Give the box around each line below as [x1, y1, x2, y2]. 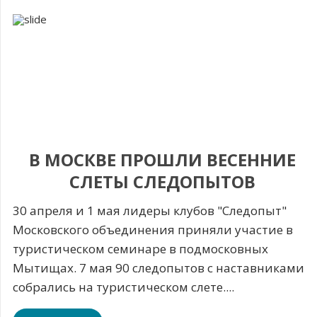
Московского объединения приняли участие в [13, 221, 294, 238]
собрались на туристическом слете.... [13, 278, 235, 295]
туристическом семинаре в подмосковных [13, 240, 269, 257]
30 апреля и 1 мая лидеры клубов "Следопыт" [13, 202, 287, 219]
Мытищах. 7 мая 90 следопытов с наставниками [13, 259, 305, 276]
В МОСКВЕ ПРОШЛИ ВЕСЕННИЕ [28, 147, 296, 171]
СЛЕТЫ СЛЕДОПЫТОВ [69, 169, 255, 193]
